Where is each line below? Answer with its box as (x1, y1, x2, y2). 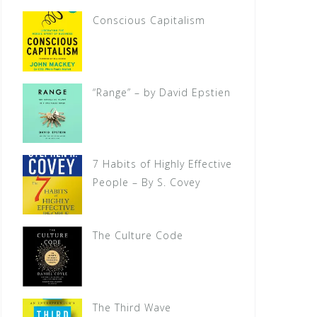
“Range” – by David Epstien (93, 85, 231, 99)
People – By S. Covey (93, 175, 201, 190)
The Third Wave (93, 300, 172, 314)
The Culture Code (93, 229, 184, 243)
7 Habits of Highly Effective (93, 157, 233, 171)
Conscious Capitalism (93, 13, 206, 28)
